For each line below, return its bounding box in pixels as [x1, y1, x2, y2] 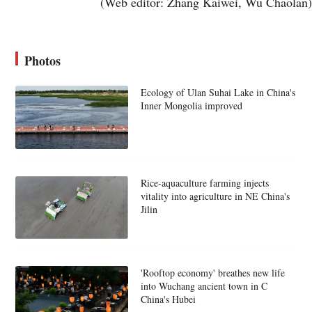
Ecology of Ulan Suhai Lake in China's [140, 85, 295, 99]
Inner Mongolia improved [140, 98, 242, 112]
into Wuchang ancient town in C [140, 279, 267, 293]
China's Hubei [140, 292, 196, 306]
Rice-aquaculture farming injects [140, 175, 269, 189]
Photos [24, 51, 61, 70]
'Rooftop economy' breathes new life [140, 266, 285, 280]
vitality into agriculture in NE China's [140, 189, 290, 203]
